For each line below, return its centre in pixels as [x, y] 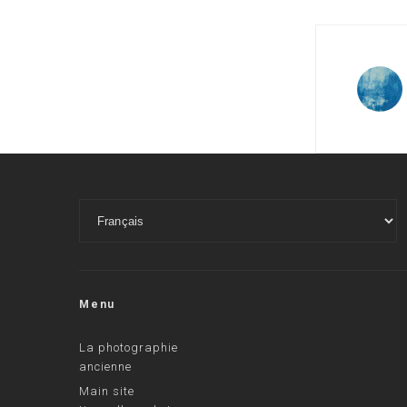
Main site [107, 392]
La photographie [129, 348]
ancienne [105, 367]
